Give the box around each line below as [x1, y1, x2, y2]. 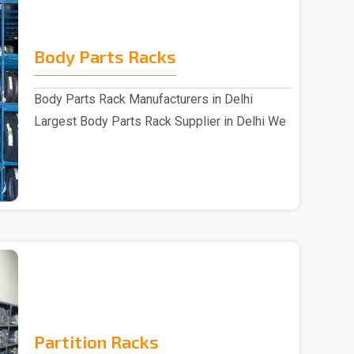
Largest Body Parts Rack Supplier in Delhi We [33, 113, 286, 129]
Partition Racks [33, 330, 159, 352]
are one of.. [33, 135, 95, 151]
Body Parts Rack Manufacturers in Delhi [33, 91, 253, 107]
